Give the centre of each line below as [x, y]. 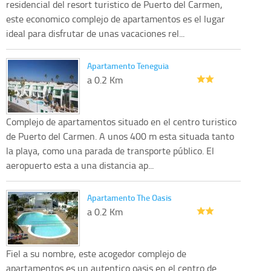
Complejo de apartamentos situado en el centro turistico [121, 121]
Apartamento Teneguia [128, 65]
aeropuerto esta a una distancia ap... [80, 165]
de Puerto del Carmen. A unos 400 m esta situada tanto [120, 136]
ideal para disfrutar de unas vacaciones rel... [95, 33]
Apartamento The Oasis [129, 197]
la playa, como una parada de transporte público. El [110, 150]
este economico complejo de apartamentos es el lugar [116, 18]
